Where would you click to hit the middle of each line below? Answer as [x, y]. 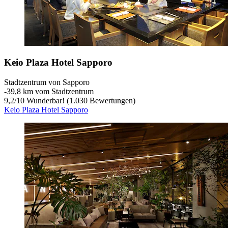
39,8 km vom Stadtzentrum [50, 92]
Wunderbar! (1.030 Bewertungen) [80, 101]
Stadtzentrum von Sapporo [47, 82]
